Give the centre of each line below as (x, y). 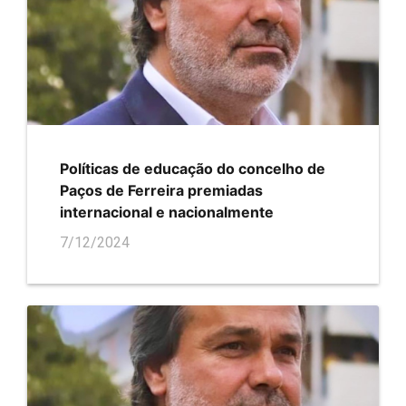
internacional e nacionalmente (167, 212)
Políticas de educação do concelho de (193, 168)
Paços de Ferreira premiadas (161, 190)
